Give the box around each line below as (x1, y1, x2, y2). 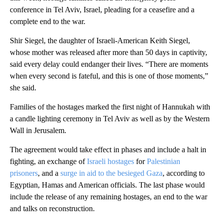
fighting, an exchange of (10, 157, 87, 165)
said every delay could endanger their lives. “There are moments (10, 59, 208, 68)
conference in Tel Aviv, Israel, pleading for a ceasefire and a (10, 5, 194, 14)
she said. (10, 83, 36, 92)
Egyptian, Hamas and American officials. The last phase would (10, 180, 205, 189)
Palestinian (147, 157, 180, 165)
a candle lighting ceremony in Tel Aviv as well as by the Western (10, 114, 210, 123)
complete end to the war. (10, 17, 85, 26)
